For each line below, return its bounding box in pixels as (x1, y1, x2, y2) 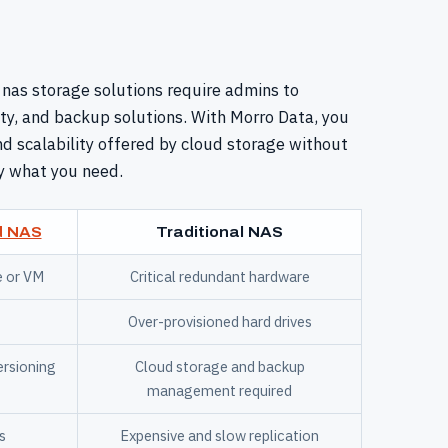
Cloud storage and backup (134, 357, 305, 377)
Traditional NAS (156, 224, 283, 241)
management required (147, 381, 292, 401)
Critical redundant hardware (129, 267, 310, 287)
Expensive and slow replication (120, 426, 319, 446)
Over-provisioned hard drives (127, 312, 312, 332)
